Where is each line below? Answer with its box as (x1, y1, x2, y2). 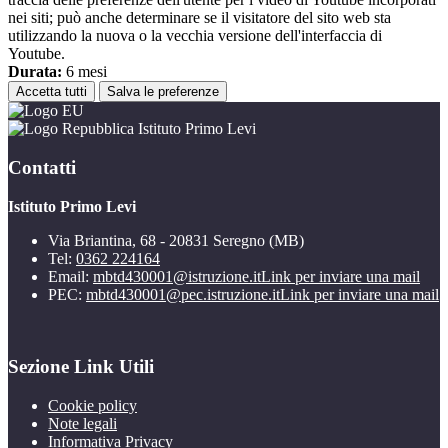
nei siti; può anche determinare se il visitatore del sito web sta (8, 9, 391, 27)
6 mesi (62, 63, 107, 81)
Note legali (48, 415, 117, 432)
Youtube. (8, 45, 65, 63)
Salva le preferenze (107, 84, 219, 100)
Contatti (8, 156, 76, 178)
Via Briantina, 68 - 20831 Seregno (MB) (48, 231, 304, 249)
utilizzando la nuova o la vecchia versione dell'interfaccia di (8, 27, 382, 45)
